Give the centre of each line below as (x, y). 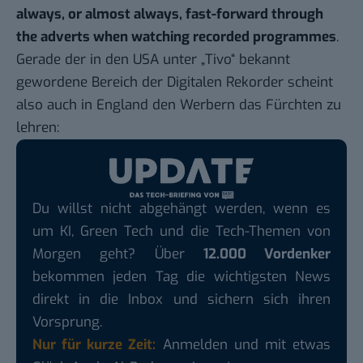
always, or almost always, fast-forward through (170, 15)
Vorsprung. (67, 322)
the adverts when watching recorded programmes (176, 37)
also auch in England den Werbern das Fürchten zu (179, 105)
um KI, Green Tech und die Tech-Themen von (181, 231)
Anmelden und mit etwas (243, 344)
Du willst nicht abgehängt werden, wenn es (181, 208)
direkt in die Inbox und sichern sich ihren (181, 299)
